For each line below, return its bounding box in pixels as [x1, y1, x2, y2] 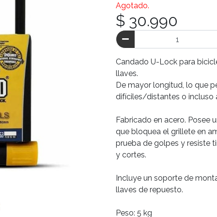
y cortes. [116, 150, 146, 159]
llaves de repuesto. [116, 185, 183, 194]
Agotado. [116, 1, 149, 10]
